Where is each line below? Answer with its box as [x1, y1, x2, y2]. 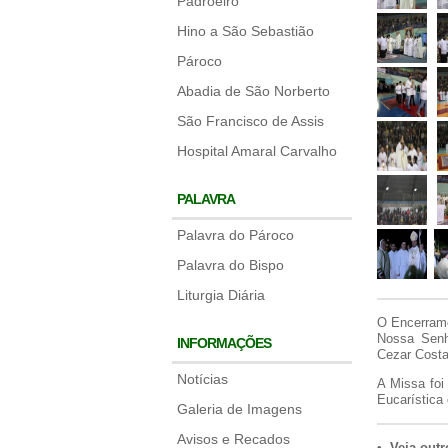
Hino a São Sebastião [177, 23, 314, 39]
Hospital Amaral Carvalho [177, 143, 337, 159]
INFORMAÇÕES [177, 335, 271, 351]
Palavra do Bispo [177, 257, 284, 273]
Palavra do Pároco [177, 227, 294, 243]
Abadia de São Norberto [177, 83, 330, 99]
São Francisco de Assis [177, 113, 324, 129]
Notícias [177, 371, 228, 387]
